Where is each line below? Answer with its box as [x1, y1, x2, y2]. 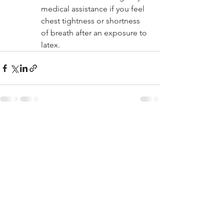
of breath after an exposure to [41, 28, 149, 37]
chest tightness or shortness [41, 16, 142, 25]
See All [138, 120, 160, 129]
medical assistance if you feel [41, 4, 146, 13]
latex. [41, 40, 60, 49]
